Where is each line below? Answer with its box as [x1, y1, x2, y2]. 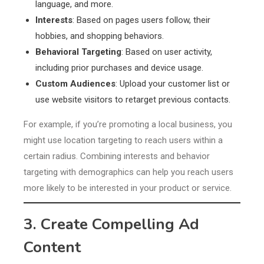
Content [24, 237, 81, 258]
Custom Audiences [35, 78, 115, 90]
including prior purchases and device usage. [35, 62, 203, 74]
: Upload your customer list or [115, 78, 230, 90]
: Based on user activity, [121, 47, 212, 58]
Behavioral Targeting [35, 47, 121, 58]
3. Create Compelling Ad [24, 214, 199, 235]
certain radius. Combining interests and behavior [24, 151, 210, 162]
